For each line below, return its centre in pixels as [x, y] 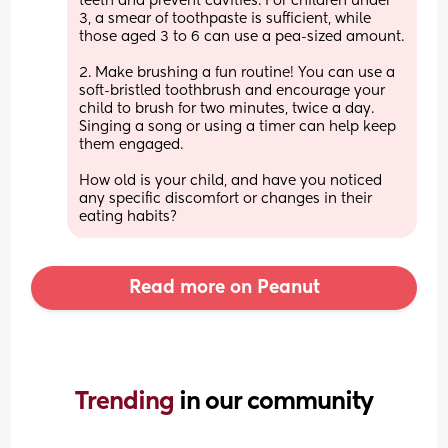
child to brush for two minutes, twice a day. [227, 108]
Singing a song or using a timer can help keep [238, 126]
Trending [127, 401]
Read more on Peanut [224, 287]
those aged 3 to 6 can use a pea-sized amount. [242, 36]
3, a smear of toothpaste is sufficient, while [225, 18]
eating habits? [128, 216]
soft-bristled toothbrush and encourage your [232, 90]
